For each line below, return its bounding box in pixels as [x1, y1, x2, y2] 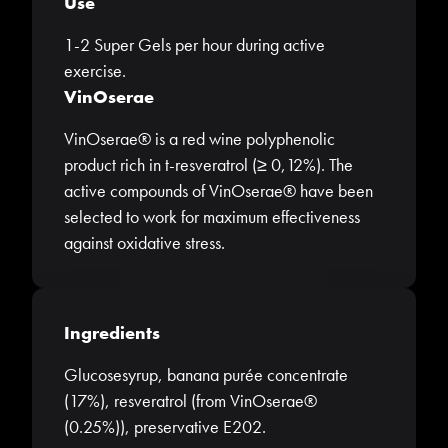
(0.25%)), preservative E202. [64, 416, 266, 438]
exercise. [64, 60, 126, 82]
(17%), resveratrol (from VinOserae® [64, 390, 317, 412]
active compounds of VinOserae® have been [64, 180, 373, 202]
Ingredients [64, 322, 160, 344]
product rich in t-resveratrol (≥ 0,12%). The [64, 154, 353, 176]
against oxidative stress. [64, 232, 225, 254]
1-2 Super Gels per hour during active [64, 34, 325, 56]
